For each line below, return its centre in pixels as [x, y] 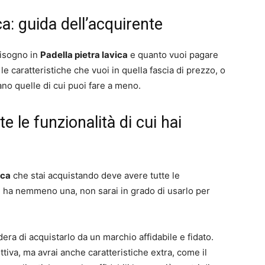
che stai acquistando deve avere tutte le [95, 176]
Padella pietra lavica [84, 55]
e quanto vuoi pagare [173, 55]
